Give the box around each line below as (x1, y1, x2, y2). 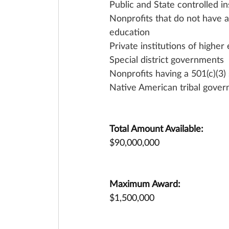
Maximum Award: (109, 178, 180, 189)
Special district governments (109, 54, 224, 65)
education (109, 26, 150, 37)
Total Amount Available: (109, 123, 203, 134)
